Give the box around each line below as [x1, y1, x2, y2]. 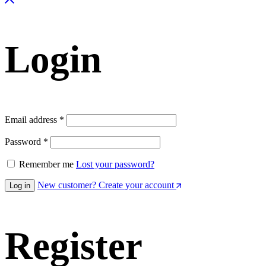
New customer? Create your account [37, 180, 174, 191]
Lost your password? [76, 159, 154, 170]
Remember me [19, 159, 74, 170]
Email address [5, 115, 59, 125]
